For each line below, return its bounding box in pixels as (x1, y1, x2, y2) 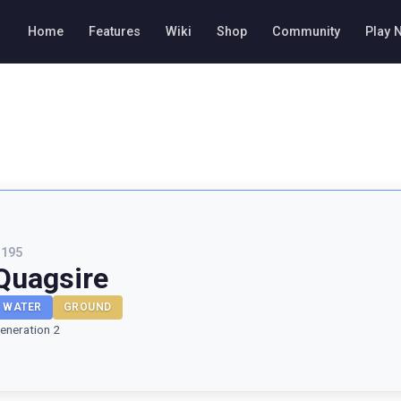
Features (89, 23, 141, 39)
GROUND (63, 301, 112, 313)
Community (272, 23, 340, 39)
